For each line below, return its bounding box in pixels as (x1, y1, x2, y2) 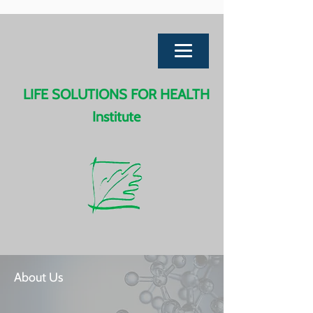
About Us (14, 270, 63, 285)
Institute (92, 108, 140, 125)
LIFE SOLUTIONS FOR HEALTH (22, 86, 210, 103)
